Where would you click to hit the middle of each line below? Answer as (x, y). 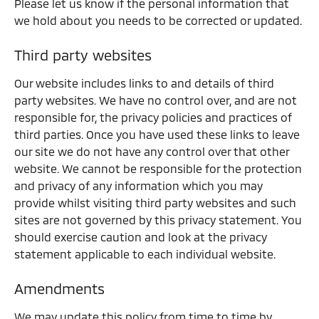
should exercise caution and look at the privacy (141, 237)
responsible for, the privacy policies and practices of (153, 117)
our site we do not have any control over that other (152, 151)
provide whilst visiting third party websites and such (155, 203)
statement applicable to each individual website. (145, 254)
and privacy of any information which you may (138, 185)
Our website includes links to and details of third (144, 83)
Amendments (59, 288)
